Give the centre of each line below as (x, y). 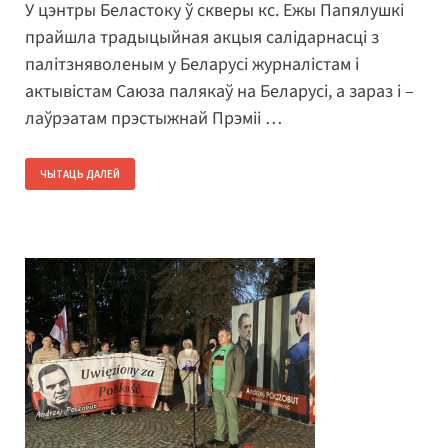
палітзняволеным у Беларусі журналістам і (192, 64)
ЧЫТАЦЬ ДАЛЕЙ (80, 173)
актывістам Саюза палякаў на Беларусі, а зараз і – (219, 91)
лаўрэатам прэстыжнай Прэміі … (153, 118)
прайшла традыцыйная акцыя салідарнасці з (202, 37)
